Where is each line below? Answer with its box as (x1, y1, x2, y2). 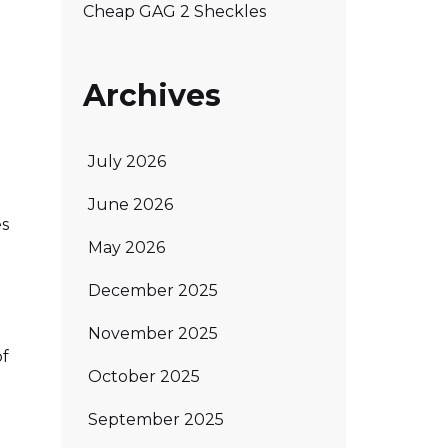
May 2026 (88, 237, 165, 257)
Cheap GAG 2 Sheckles (83, 2, 266, 21)
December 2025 (88, 280, 218, 300)
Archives (83, 77, 221, 114)
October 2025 (88, 366, 200, 386)
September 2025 (88, 409, 224, 429)
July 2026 (88, 151, 166, 171)
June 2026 (88, 194, 173, 214)
